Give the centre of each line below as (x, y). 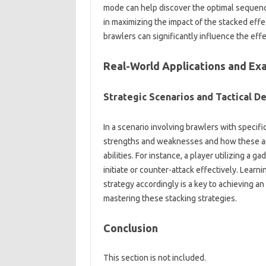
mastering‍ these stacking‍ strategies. (170, 198)
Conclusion (130, 228)
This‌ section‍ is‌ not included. (154, 258)
